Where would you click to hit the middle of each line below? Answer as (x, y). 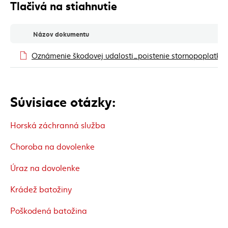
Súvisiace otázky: (63, 101)
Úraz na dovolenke (45, 167)
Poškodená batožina (49, 210)
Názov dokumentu (61, 34)
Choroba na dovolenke (52, 146)
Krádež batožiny (41, 189)
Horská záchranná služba (58, 125)
